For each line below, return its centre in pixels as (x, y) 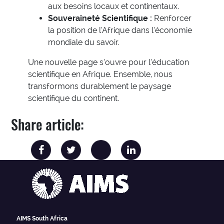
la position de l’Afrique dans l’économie (120, 30)
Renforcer (172, 18)
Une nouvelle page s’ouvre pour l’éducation (108, 62)
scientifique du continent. (73, 98)
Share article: (48, 124)
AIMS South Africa (42, 219)
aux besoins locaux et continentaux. (113, 6)
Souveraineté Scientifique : (100, 18)
